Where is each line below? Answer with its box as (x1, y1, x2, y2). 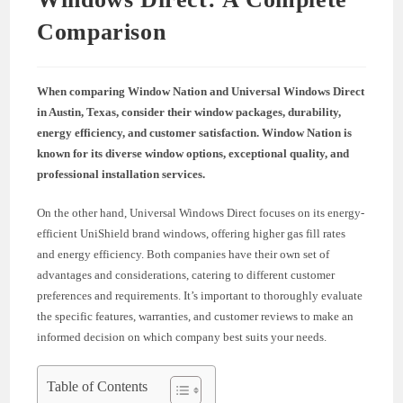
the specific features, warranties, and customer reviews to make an (37, 309, 354, 323)
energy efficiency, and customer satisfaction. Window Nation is (37, 125, 353, 139)
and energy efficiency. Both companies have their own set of (37, 246, 330, 261)
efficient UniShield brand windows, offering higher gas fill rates (37, 226, 346, 240)
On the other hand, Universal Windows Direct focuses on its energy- (37, 205, 365, 219)
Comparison (37, 18, 166, 45)
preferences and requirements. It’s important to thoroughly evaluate (37, 288, 363, 302)
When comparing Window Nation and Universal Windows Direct (37, 84, 365, 98)
